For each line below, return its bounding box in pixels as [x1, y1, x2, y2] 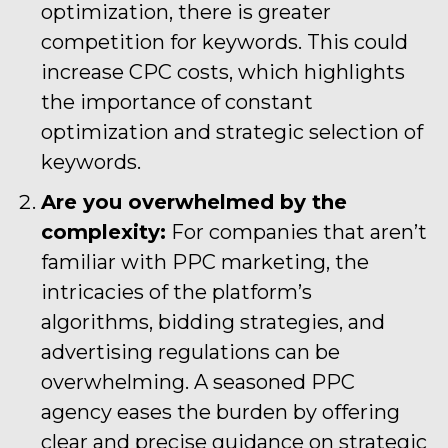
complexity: [41, 219, 166, 244]
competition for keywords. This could [41, 29, 408, 54]
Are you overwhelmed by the [41, 189, 347, 214]
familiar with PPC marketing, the [41, 249, 369, 274]
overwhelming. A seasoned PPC [41, 369, 355, 394]
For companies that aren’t [166, 219, 427, 244]
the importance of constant [41, 89, 313, 114]
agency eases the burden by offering [41, 399, 400, 424]
